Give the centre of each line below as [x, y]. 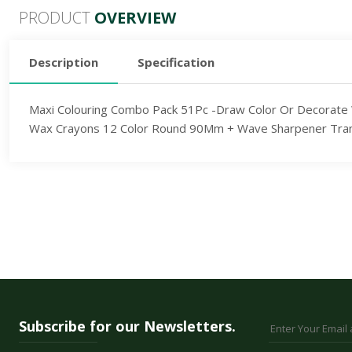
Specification [176, 62]
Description [64, 62]
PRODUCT [57, 17]
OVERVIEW [135, 17]
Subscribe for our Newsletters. [127, 326]
